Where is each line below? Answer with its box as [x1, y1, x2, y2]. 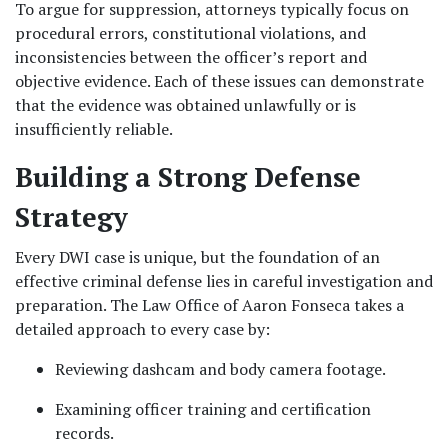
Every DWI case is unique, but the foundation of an [15, 246, 380, 268]
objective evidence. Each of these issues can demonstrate [15, 70, 424, 92]
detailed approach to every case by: [15, 318, 270, 340]
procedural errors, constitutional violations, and [15, 22, 366, 44]
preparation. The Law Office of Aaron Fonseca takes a [15, 294, 404, 316]
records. [55, 422, 114, 444]
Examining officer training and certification [55, 398, 371, 420]
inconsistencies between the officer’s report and [15, 46, 367, 68]
